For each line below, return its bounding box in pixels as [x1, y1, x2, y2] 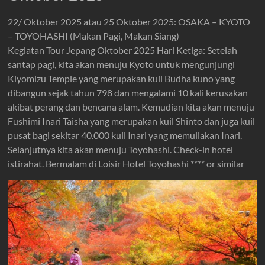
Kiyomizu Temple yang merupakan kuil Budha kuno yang [8, 73, 235, 84]
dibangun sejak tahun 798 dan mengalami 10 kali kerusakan [8, 87, 248, 98]
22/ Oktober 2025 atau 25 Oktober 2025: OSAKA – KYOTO [8, 16, 251, 27]
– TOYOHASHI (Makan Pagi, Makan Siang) [8, 30, 180, 41]
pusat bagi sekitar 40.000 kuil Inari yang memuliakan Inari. [8, 130, 243, 141]
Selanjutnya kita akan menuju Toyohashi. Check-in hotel [8, 144, 234, 155]
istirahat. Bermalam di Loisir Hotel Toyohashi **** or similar [8, 158, 245, 169]
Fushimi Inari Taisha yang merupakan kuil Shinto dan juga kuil [8, 115, 256, 127]
